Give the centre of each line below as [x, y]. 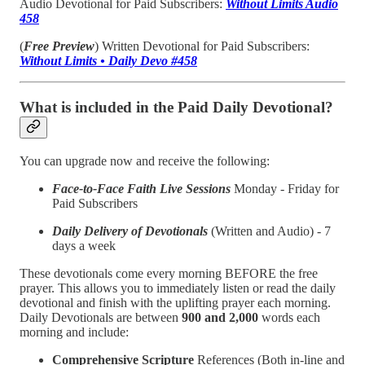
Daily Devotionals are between [99, 317]
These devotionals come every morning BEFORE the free [169, 273]
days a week [84, 245]
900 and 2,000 [220, 317]
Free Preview [59, 46]
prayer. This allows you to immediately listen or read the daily [178, 288]
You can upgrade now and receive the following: [145, 161]
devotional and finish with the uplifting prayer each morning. [175, 302]
